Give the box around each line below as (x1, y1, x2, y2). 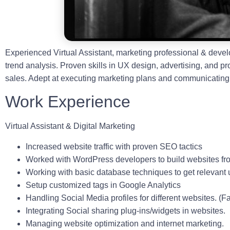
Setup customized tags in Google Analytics (26, 180, 183, 189)
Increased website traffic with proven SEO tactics (26, 142, 202, 151)
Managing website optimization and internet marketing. (26, 219, 226, 228)
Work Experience (5, 92, 130, 111)
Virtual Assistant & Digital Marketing (5, 122, 137, 131)
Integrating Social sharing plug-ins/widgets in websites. (26, 206, 227, 215)
